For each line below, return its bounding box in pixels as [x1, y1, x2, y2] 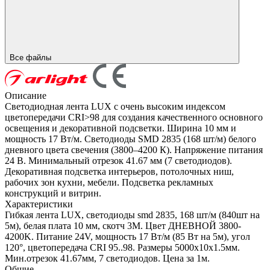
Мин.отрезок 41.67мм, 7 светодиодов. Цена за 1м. [5, 253, 210, 264]
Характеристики [5, 199, 73, 210]
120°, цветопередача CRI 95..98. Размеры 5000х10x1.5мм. [5, 242, 240, 253]
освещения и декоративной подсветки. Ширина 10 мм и [5, 123, 236, 134]
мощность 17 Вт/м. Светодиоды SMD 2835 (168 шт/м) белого [5, 134, 256, 145]
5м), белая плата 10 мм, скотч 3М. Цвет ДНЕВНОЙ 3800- [5, 221, 241, 231]
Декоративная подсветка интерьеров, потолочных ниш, [5, 166, 234, 177]
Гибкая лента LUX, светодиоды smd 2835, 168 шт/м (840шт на [5, 210, 260, 221]
